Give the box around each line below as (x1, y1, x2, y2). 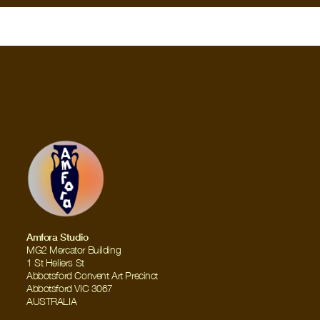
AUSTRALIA (26, 295, 77, 307)
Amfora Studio (26, 231, 89, 243)
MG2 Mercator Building (26, 244, 121, 256)
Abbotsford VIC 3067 (26, 282, 114, 294)
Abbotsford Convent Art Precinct (26, 269, 158, 281)
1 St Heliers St (26, 256, 84, 269)
